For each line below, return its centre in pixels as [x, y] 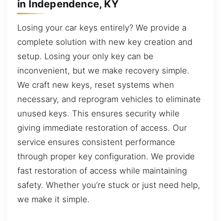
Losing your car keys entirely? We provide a [102, 27]
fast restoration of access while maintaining [102, 170]
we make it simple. [54, 199]
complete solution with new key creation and [105, 42]
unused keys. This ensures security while [98, 113]
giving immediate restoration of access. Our [102, 128]
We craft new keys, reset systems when [96, 85]
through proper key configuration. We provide [106, 156]
